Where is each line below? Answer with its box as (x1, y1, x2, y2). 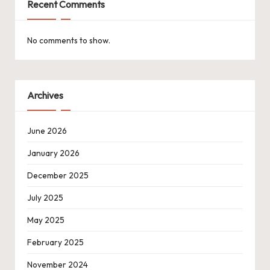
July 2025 (27, 192, 63, 204)
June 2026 (27, 125, 67, 137)
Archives (27, 89, 63, 101)
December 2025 (27, 170, 89, 181)
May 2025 (27, 215, 64, 226)
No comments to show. (27, 34, 110, 46)
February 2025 (27, 237, 84, 248)
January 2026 (27, 148, 80, 159)
